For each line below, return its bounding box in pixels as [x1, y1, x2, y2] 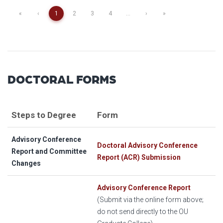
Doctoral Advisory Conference [97, 141, 198, 150]
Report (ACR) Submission [97, 153, 181, 162]
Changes [11, 159, 41, 168]
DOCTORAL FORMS [7, 71, 116, 87]
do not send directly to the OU [97, 208, 188, 216]
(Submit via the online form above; [97, 196, 204, 204]
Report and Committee [11, 147, 87, 156]
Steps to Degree [11, 110, 76, 120]
